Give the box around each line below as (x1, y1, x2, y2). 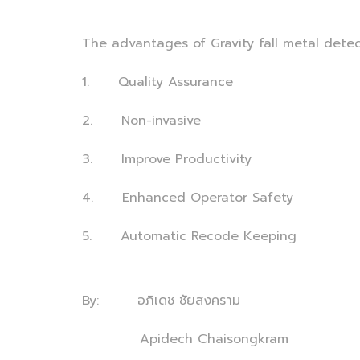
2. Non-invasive (82, 111, 201, 130)
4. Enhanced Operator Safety (82, 188, 293, 207)
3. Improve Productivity (82, 149, 252, 169)
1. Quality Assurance (82, 72, 233, 92)
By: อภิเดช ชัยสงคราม (82, 291, 240, 310)
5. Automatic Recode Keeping (82, 227, 297, 246)
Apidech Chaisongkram (82, 329, 288, 349)
